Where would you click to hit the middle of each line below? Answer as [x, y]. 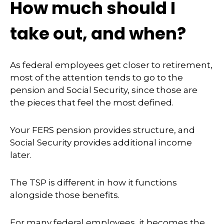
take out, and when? [98, 33]
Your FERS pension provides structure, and [102, 130]
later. [21, 155]
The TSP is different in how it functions [93, 182]
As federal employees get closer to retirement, [111, 65]
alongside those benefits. [65, 195]
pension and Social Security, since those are [104, 90]
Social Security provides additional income [101, 142]
